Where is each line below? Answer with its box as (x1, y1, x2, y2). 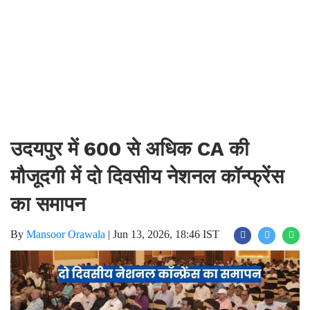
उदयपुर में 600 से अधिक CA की (10, 136, 249, 160)
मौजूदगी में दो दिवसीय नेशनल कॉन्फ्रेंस (10, 164, 284, 188)
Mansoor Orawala (26, 228, 105, 239)
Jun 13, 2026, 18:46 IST (113, 228, 219, 239)
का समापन (10, 192, 85, 215)
